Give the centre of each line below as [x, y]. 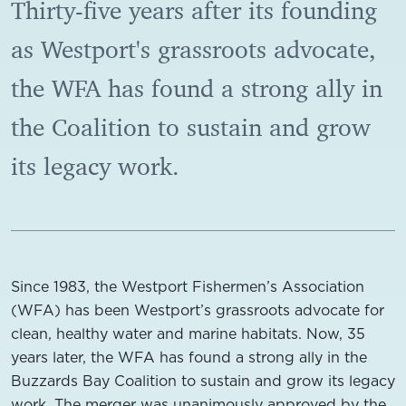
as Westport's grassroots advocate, [193, 50]
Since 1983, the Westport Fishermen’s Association [188, 286]
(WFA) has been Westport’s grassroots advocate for [198, 310]
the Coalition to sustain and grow [191, 128]
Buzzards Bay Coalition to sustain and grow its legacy [203, 381]
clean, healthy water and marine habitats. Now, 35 [188, 333]
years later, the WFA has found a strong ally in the [189, 357]
